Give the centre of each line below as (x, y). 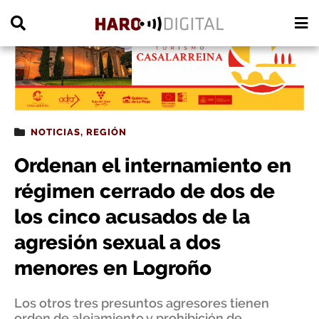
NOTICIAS (56, 132)
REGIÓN (106, 132)
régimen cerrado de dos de (145, 191)
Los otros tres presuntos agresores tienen (142, 303)
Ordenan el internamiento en (153, 166)
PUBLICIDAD (34, 9)
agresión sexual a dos (117, 242)
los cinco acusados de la (132, 217)
